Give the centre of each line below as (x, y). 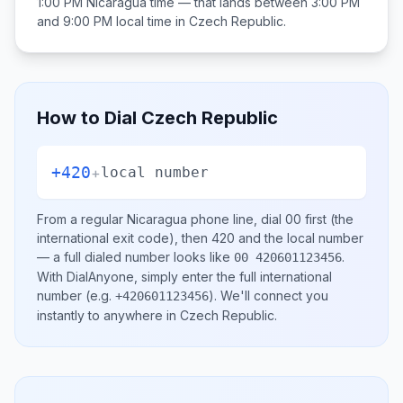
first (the (327, 219)
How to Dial (89, 118)
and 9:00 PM (75, 21)
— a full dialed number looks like (135, 257)
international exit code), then (124, 238)
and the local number (299, 238)
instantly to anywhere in (108, 315)
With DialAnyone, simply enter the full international (184, 277)
